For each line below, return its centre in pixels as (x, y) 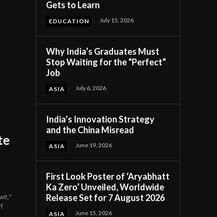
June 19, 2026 (94, 145)
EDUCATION (69, 21)
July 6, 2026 (91, 88)
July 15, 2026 (117, 20)
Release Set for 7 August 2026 (106, 198)
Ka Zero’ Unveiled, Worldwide (105, 187)
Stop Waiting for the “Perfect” (106, 62)
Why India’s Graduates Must (103, 52)
